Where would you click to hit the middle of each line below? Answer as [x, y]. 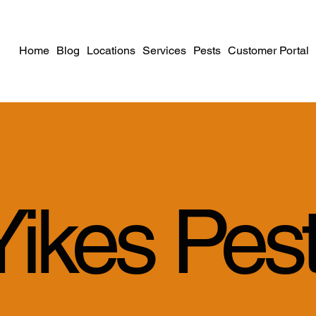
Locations [111, 51]
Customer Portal [269, 51]
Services [165, 51]
